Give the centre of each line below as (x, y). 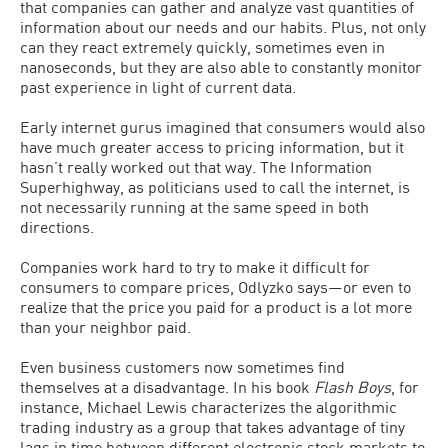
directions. (57, 226)
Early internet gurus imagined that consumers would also (222, 126)
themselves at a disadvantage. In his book (167, 386)
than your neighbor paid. (105, 326)
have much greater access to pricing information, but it (212, 146)
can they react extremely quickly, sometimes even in (202, 46)
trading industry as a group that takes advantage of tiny (212, 426)
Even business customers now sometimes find (182, 366)
